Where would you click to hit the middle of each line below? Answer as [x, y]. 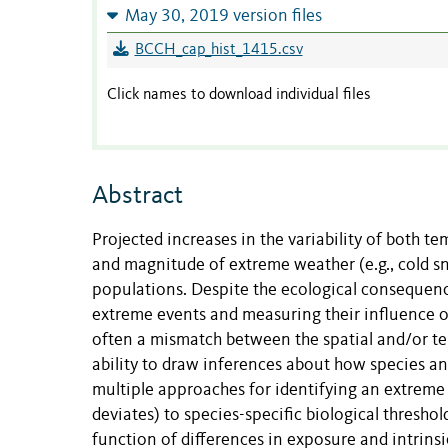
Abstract [137, 196]
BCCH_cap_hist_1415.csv [218, 50]
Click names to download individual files [239, 95]
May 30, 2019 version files [223, 17]
